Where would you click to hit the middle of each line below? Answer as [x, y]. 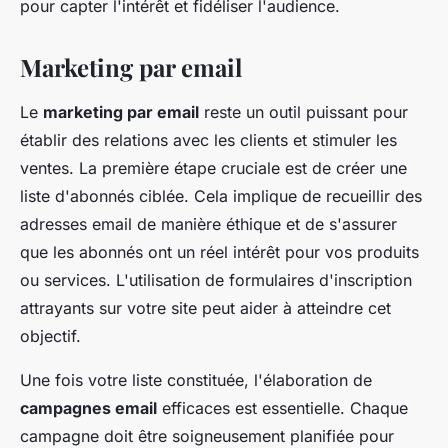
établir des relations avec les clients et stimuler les [208, 140]
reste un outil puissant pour [303, 112]
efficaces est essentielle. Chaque [282, 408]
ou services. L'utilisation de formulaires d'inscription [216, 280]
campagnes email [88, 408]
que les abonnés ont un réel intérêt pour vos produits [219, 252]
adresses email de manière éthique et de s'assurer [208, 224]
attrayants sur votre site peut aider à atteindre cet [205, 308]
